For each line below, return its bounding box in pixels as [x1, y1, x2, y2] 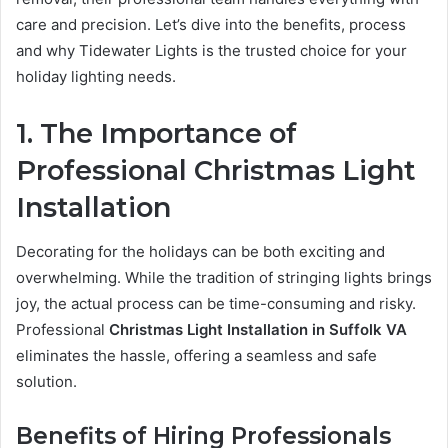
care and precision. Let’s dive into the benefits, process [16, 14, 406, 34]
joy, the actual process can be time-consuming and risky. [16, 294, 416, 314]
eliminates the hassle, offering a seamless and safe [16, 346, 377, 366]
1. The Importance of [16, 116, 297, 150]
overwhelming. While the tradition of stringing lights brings [16, 268, 432, 288]
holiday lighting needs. [16, 66, 176, 86]
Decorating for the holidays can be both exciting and [16, 242, 385, 262]
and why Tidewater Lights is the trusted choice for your [16, 40, 407, 60]
